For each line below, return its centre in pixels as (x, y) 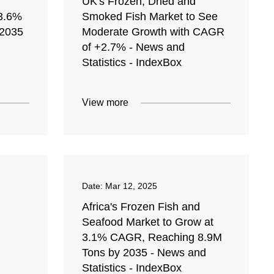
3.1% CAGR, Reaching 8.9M (152, 238)
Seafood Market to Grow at (148, 222)
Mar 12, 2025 (131, 186)
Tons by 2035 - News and (144, 253)
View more (106, 103)
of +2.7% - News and (134, 47)
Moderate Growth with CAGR (154, 32)
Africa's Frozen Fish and (141, 207)
